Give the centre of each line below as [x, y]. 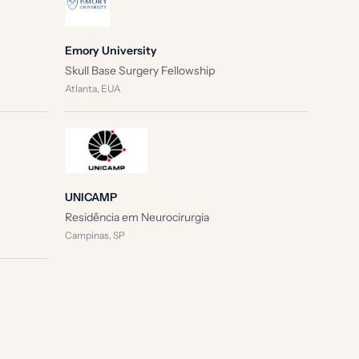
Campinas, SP [95, 235]
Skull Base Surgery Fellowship [139, 71]
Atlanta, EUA [93, 89]
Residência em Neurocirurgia [137, 217]
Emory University [111, 50]
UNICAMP [91, 197]
